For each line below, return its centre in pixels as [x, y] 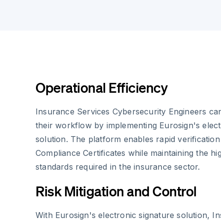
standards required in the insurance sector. [118, 167]
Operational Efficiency [101, 87]
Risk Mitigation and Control [116, 191]
